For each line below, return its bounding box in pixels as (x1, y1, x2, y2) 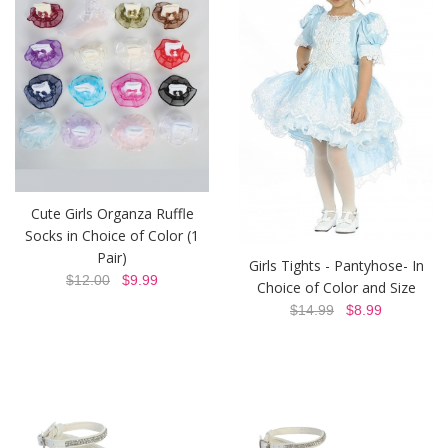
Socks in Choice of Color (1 (25, 226, 199, 246)
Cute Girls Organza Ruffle (30, 204, 194, 224)
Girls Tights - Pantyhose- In (248, 255, 424, 275)
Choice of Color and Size (256, 277, 416, 297)
